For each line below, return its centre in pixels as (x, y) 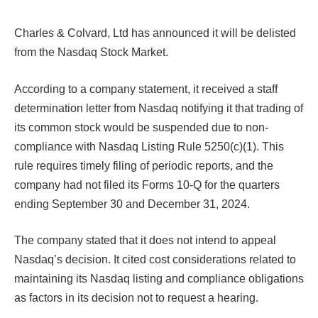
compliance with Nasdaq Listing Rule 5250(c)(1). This (149, 146)
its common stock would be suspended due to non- (141, 127)
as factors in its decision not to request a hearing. (136, 298)
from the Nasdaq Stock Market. (93, 52)
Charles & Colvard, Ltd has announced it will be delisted (155, 33)
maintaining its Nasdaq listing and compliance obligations (159, 279)
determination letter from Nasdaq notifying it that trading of (159, 108)
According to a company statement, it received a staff (146, 89)
